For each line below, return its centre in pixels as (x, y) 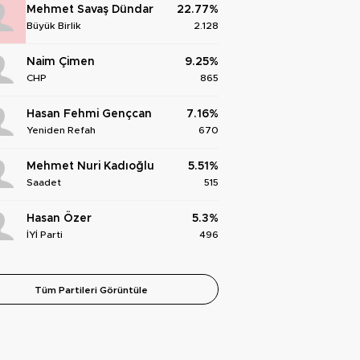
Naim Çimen (61, 62)
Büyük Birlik (54, 26)
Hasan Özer (59, 219)
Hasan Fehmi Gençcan (89, 115)
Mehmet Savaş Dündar (90, 10)
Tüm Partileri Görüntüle (91, 290)
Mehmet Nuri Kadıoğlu (90, 167)
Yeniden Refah (61, 131)
